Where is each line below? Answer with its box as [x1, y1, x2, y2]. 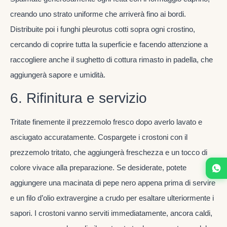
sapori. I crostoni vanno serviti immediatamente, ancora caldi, [10, 209, 212, 218]
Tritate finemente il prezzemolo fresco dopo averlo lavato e [10, 118, 202, 127]
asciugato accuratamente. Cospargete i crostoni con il [10, 133, 187, 142]
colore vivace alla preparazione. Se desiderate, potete [10, 163, 186, 172]
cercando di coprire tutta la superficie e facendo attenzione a [10, 40, 208, 49]
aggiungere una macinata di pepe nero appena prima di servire [10, 178, 215, 187]
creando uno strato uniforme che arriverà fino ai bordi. [10, 9, 186, 18]
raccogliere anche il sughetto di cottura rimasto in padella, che [10, 55, 213, 64]
